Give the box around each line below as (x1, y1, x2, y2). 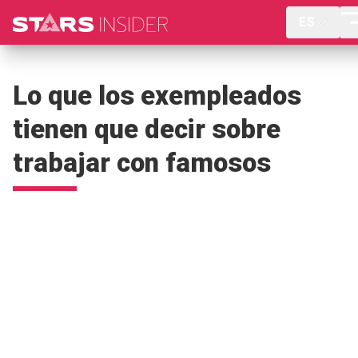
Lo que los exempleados (13, 80, 301, 111)
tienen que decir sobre (13, 113, 280, 145)
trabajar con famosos (13, 147, 271, 178)
